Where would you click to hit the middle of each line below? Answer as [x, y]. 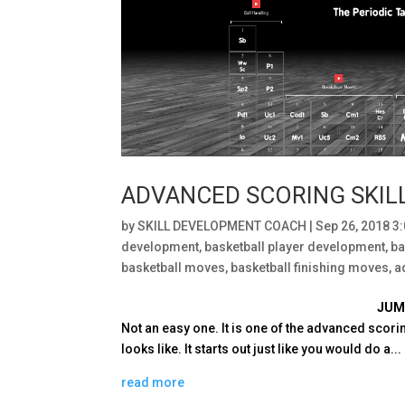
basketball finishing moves [310, 267]
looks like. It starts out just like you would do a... [262, 348]
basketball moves [174, 267]
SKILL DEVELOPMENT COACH [222, 226]
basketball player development [295, 246]
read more [153, 382]
